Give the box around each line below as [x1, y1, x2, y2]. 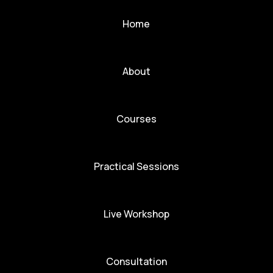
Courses [116, 112, 157, 126]
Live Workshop [103, 207, 169, 221]
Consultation [105, 255, 167, 268]
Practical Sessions [93, 160, 179, 173]
